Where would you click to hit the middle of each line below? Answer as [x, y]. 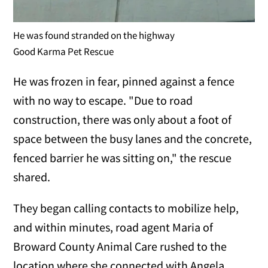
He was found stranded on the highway [94, 35]
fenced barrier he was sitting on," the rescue [123, 157]
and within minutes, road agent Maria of [113, 227]
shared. [32, 176]
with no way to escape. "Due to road [103, 100]
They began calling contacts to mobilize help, [126, 208]
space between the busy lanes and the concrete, [133, 138]
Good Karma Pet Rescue [64, 51]
